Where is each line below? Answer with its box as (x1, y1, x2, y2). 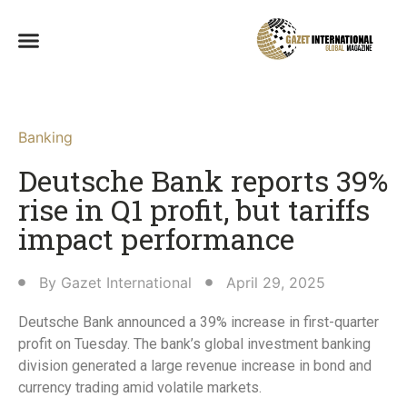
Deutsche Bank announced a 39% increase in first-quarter (18, 313, 379, 332)
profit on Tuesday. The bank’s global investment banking (18, 335, 371, 353)
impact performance (18, 219, 294, 259)
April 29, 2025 (226, 273, 325, 293)
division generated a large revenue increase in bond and (18, 357, 372, 375)
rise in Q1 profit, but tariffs (18, 190, 370, 230)
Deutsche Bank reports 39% (18, 161, 388, 201)
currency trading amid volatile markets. (18, 379, 262, 397)
